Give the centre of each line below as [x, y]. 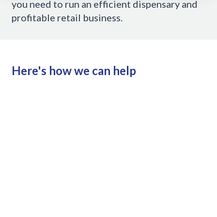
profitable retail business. [67, 17]
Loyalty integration [70, 208]
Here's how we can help [74, 70]
